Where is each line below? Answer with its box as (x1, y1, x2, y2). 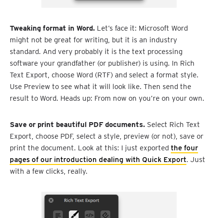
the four (171, 144, 198, 153)
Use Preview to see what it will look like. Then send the (10, 82, 191, 91)
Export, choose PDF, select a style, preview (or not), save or (10, 132, 203, 141)
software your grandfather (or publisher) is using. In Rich (10, 59, 195, 68)
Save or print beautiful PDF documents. (10, 120, 145, 129)
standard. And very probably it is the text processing (10, 47, 182, 56)
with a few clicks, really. (10, 167, 88, 176)
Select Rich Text (145, 120, 200, 129)
